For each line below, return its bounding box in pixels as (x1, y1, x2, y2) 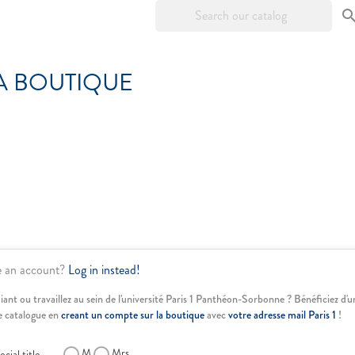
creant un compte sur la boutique (61, 306, 204, 323)
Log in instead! (68, 260, 140, 279)
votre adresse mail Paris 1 (228, 306, 336, 323)
